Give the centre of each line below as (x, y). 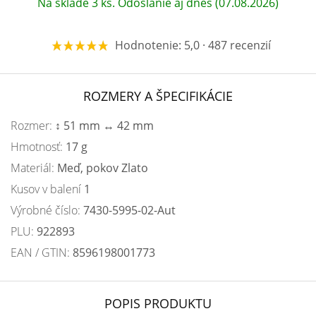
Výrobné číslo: (47, 210)
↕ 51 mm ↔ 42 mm (104, 126)
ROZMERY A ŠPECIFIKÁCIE (158, 96)
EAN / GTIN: (42, 253)
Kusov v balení (47, 189)
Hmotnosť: (38, 147)
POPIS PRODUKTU (158, 303)
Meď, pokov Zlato (103, 168)
